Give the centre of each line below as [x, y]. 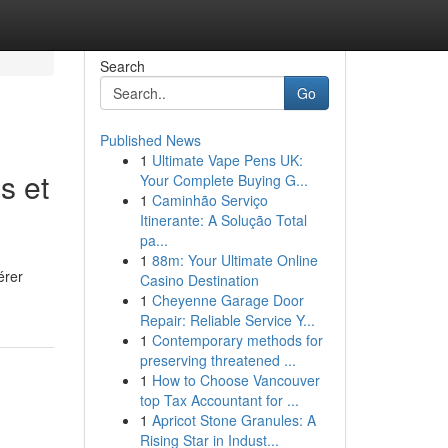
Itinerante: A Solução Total [223, 220]
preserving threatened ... [217, 360]
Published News [150, 140]
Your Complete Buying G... [223, 180]
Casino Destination [199, 280]
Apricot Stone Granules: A [233, 420]
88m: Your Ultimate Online [234, 260]
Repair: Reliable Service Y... [227, 320]
